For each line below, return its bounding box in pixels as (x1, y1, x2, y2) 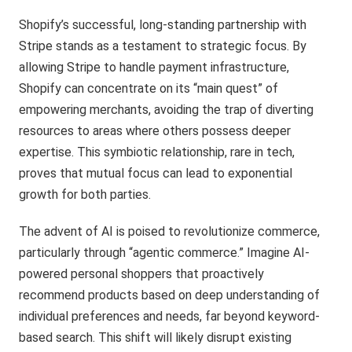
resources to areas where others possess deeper (19, 123, 291, 138)
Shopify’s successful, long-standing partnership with (19, 16, 307, 32)
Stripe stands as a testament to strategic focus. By (19, 38, 307, 53)
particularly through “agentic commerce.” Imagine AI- (19, 244, 310, 260)
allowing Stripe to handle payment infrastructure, (19, 59, 290, 75)
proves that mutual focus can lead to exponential (19, 165, 293, 181)
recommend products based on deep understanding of (19, 287, 321, 302)
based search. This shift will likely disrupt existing (19, 329, 292, 345)
